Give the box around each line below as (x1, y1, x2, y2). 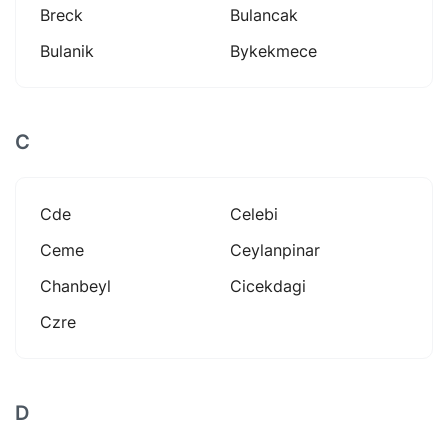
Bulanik (40, 40, 94, 61)
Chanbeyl (40, 275, 111, 296)
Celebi (230, 203, 278, 224)
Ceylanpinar (230, 239, 320, 260)
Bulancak (230, 4, 298, 25)
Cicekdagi (230, 275, 306, 296)
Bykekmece (230, 40, 317, 61)
